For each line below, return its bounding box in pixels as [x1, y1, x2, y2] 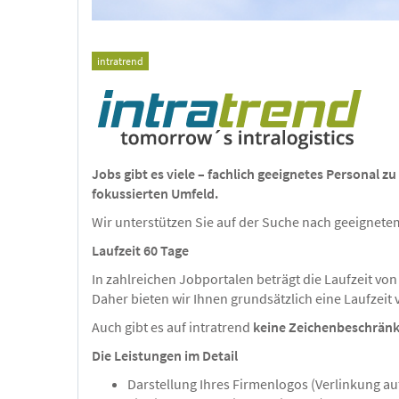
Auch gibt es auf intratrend [92, 317, 253, 336]
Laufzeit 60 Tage [92, 240, 189, 259]
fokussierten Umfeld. [92, 183, 218, 202]
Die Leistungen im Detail [92, 346, 238, 364]
